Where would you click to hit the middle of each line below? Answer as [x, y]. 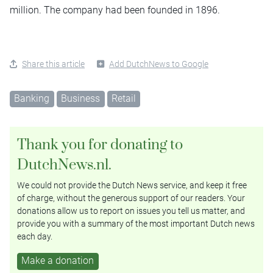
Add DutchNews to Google [159, 64]
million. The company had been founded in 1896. [115, 10]
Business [81, 98]
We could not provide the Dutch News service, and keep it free [132, 186]
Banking [32, 98]
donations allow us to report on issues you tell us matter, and [131, 211]
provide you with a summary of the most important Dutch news [136, 224]
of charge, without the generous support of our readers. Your [131, 198]
